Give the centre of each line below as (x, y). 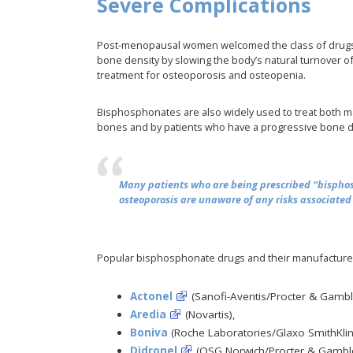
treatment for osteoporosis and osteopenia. (202, 75)
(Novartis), (208, 314)
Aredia (148, 314)
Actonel (151, 296)
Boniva (149, 332)
